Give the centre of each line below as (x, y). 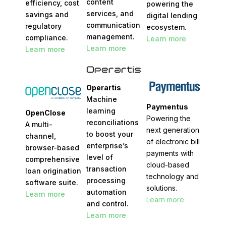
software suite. (51, 182)
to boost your (109, 134)
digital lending (172, 16)
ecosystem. (166, 27)
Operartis (103, 88)
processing (106, 181)
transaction (106, 169)
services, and (110, 14)
